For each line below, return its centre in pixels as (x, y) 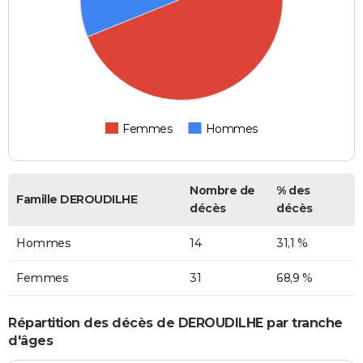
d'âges (30, 340)
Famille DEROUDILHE (77, 200)
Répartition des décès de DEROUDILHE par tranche (175, 322)
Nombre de (222, 191)
